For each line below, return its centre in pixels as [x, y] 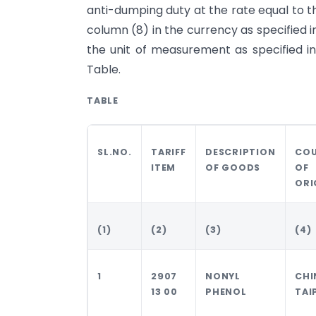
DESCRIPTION [241, 152]
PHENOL [226, 291]
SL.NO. [115, 152]
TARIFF [169, 152]
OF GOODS [233, 167]
